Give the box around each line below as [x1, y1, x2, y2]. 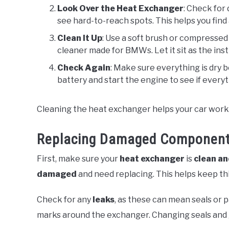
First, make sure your [37, 153, 120, 164]
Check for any [37, 194, 93, 204]
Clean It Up [57, 33, 102, 43]
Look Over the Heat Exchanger [57, 3, 184, 13]
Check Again [57, 62, 110, 73]
